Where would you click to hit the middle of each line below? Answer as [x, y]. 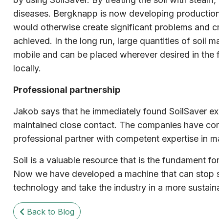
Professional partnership [66, 89]
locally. [27, 68]
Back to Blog [49, 211]
